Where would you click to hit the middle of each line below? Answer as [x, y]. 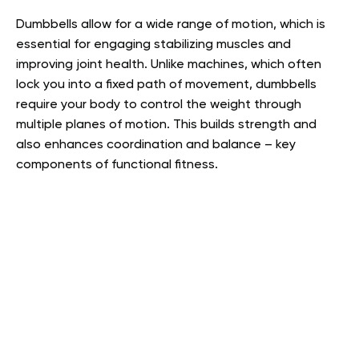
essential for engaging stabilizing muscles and [153, 45]
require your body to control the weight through [159, 105]
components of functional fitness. [117, 165]
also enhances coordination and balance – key [156, 145]
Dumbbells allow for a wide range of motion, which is [171, 25]
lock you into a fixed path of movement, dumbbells [166, 85]
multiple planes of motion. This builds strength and [166, 125]
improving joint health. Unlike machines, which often [169, 65]
